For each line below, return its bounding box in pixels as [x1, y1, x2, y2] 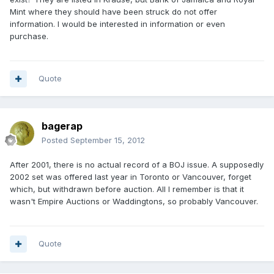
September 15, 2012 [70, 135, 145, 146]
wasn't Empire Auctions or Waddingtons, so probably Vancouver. [10, 196, 258, 207]
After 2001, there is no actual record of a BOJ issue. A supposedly [10, 160, 264, 170]
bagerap [42, 120, 83, 133]
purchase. [10, 31, 48, 42]
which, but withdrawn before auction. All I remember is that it [10, 184, 244, 194]
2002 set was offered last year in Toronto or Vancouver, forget [10, 172, 251, 182]
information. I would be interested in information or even [10, 19, 225, 29]
